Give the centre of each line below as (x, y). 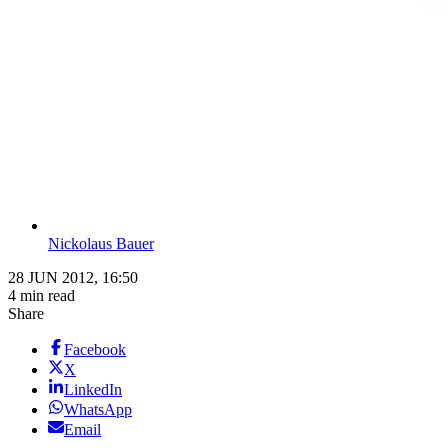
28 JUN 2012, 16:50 (73, 278)
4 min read (41, 296)
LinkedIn (93, 390)
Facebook (95, 350)
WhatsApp (98, 410)
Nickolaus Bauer (101, 244)
